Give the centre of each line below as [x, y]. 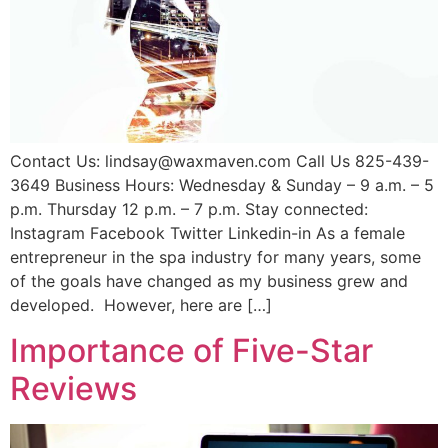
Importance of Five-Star [191, 350]
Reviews [73, 388]
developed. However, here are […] [141, 305]
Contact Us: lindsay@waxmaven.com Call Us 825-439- [219, 161]
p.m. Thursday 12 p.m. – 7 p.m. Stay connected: [189, 209]
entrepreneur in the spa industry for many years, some [215, 257]
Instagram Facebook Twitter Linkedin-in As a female [207, 233]
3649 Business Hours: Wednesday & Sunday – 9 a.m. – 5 [222, 185]
